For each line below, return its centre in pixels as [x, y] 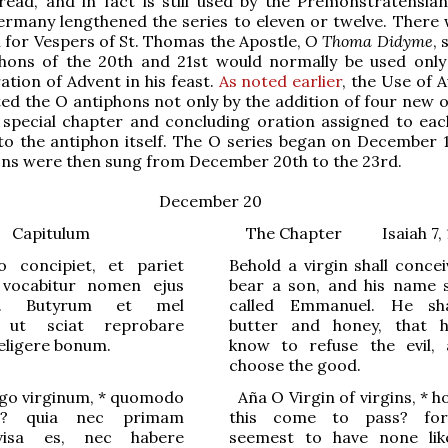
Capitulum [50, 232]
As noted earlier [280, 80]
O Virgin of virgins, [344, 396]
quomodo [144, 396]
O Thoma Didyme [369, 40]
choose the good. [295, 364]
